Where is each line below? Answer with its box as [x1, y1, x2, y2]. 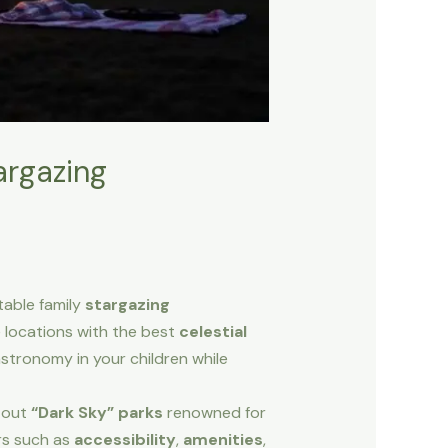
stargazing [84, 293, 170, 315]
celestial [178, 320, 247, 342]
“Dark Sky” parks [30, 401, 163, 423]
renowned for [162, 401, 266, 423]
